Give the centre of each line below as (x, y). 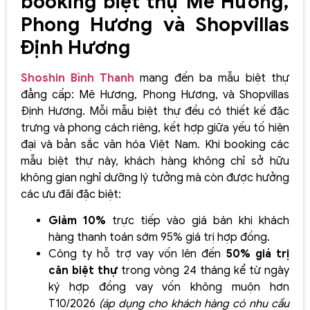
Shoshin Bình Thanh (77, 78)
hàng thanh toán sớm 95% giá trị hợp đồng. (159, 238)
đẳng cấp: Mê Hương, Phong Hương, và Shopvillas (155, 94)
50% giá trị (258, 254)
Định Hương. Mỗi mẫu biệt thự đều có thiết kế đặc (155, 111)
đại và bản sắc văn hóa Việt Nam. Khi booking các (155, 144)
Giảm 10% (80, 221)
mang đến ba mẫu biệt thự (211, 78)
